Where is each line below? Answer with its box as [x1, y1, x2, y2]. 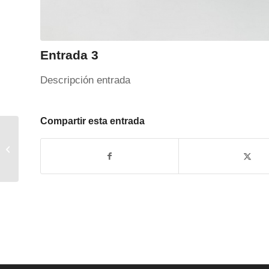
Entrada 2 [21, 144, 55, 153]
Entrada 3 [40, 47, 98, 62]
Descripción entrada [40, 74, 130, 86]
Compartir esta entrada [40, 115, 145, 126]
